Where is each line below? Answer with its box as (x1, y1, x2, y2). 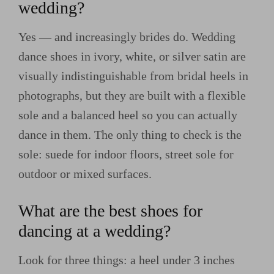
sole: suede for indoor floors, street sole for (18, 147, 234, 161)
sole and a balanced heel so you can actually (18, 108, 237, 122)
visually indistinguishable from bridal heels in (18, 68, 248, 83)
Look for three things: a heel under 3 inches (18, 253, 235, 267)
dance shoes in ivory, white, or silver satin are (18, 49, 246, 63)
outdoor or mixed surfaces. (18, 166, 152, 180)
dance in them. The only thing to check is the (18, 127, 242, 141)
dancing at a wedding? (18, 221, 171, 240)
